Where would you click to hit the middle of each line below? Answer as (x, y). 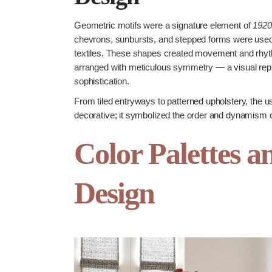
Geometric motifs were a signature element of (164, 25)
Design (114, 193)
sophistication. (102, 81)
